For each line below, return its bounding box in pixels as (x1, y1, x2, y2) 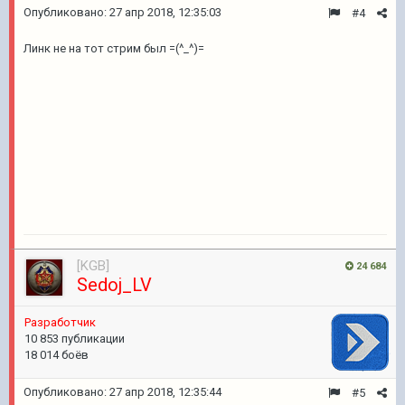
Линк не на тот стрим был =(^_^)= (24, 42, 204, 55)
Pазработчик (24, 316, 96, 329)
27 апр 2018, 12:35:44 (109, 385, 221, 399)
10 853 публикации (24, 332, 125, 345)
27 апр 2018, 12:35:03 (109, 5, 221, 19)
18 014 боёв (24, 348, 89, 362)
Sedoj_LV (77, 274, 152, 296)
